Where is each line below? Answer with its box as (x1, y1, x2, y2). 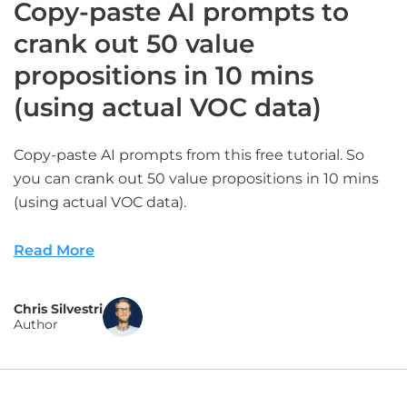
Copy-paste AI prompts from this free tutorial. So (14, 146, 364, 164)
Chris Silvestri (14, 301, 103, 317)
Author (14, 316, 58, 333)
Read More (14, 242, 94, 259)
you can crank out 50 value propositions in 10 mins (14, 170, 379, 187)
